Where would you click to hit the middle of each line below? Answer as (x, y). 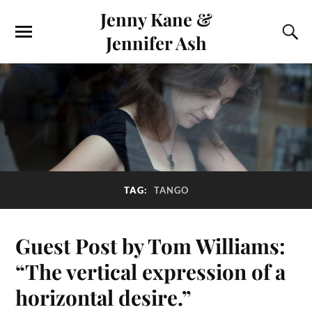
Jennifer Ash (156, 42)
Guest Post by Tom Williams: (151, 245)
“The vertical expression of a (151, 271)
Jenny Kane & (156, 19)
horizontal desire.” (104, 297)
